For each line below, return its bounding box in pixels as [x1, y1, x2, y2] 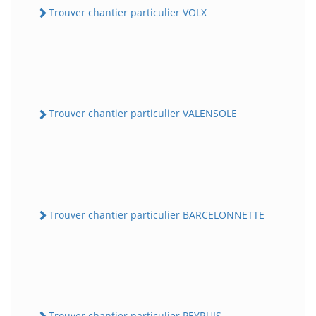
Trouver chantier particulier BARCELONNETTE [49, 207, 265, 221]
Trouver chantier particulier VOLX [49, 6, 207, 20]
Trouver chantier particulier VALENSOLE [49, 107, 237, 121]
